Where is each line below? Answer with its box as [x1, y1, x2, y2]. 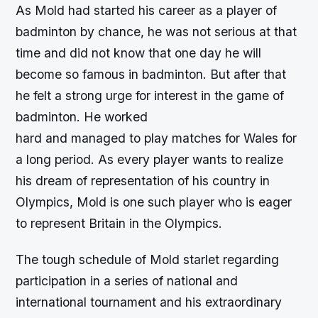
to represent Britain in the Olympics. [16, 215, 223, 231]
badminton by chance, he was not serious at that [16, 23, 297, 39]
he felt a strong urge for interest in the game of [16, 87, 285, 103]
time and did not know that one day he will [16, 45, 262, 60]
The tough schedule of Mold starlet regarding [16, 251, 280, 267]
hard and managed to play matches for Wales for [16, 130, 297, 146]
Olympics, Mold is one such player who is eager [16, 194, 292, 209]
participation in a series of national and [16, 273, 238, 288]
